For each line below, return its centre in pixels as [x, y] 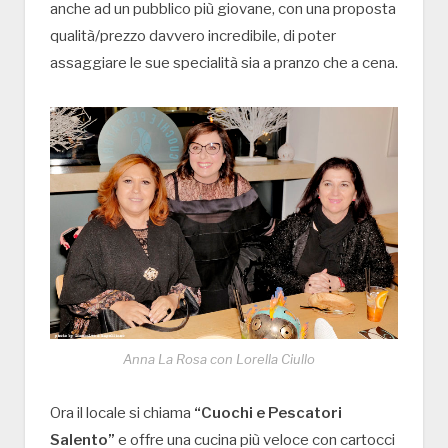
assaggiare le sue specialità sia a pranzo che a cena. [224, 63]
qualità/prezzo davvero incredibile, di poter [193, 36]
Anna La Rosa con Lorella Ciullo [219, 359]
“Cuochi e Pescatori [268, 413]
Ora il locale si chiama [122, 413]
